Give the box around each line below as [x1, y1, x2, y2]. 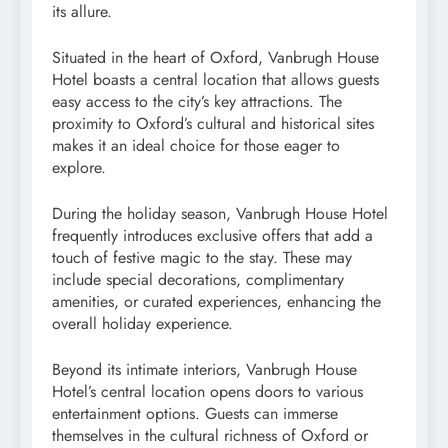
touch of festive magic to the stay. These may [52, 246, 352, 270]
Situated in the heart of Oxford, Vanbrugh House [52, 46, 379, 70]
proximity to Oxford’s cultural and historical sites [52, 112, 374, 136]
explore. [52, 156, 106, 180]
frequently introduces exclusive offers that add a [52, 224, 373, 248]
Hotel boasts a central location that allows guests [52, 68, 379, 92]
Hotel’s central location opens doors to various [52, 380, 363, 404]
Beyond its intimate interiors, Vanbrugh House [52, 358, 357, 382]
